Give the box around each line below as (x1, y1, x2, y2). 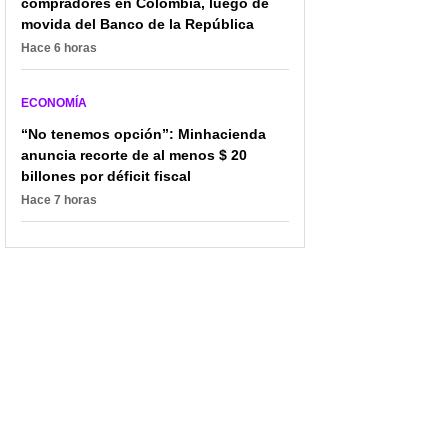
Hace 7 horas (21, 193, 97, 208)
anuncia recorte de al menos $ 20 (21, 147, 247, 164)
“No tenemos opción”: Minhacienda (21, 126, 266, 143)
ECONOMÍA (21, 96, 87, 111)
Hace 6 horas (21, 41, 97, 56)
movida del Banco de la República (21, 16, 254, 33)
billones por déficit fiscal (21, 168, 191, 185)
